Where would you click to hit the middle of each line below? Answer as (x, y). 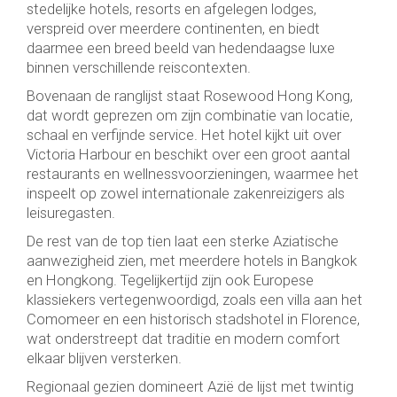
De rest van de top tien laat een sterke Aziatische (183, 241)
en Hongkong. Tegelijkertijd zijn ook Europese (170, 280)
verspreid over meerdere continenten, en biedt (173, 28)
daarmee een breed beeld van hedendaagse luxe (181, 47)
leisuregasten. (71, 212)
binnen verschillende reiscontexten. (139, 67)
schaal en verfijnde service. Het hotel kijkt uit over (184, 134)
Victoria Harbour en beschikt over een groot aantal (188, 154)
